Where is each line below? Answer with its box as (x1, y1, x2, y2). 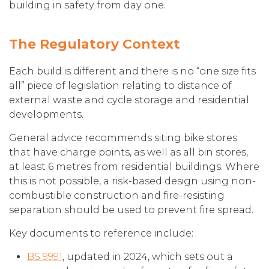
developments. (9, 109, 83, 120)
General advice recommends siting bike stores (9, 132, 237, 144)
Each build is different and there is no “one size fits (9, 65, 256, 77)
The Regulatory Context (9, 36, 180, 52)
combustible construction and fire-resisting (9, 190, 225, 201)
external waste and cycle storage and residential (9, 94, 249, 106)
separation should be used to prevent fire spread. (9, 204, 256, 216)
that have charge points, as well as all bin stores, (9, 147, 248, 158)
